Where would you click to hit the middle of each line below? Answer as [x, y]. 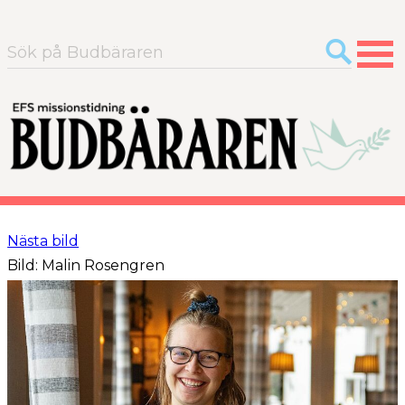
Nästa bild [43, 241]
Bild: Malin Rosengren [86, 266]
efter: [26, 68]
